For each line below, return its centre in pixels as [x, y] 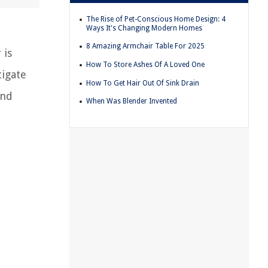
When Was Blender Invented [132, 101]
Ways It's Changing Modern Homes [144, 28]
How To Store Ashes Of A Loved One [145, 64]
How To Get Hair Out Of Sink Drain [143, 83]
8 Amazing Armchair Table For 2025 [145, 46]
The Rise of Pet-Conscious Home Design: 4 [156, 19]
